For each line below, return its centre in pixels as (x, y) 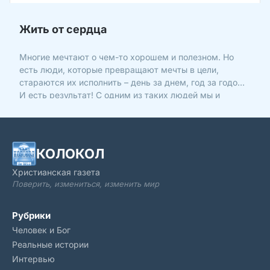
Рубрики (31, 215)
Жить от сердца (63, 29)
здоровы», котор (54, 133)
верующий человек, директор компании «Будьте (121, 120)
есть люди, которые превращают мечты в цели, (119, 70)
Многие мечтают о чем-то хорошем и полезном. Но (127, 57)
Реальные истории (50, 244)
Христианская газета (56, 172)
